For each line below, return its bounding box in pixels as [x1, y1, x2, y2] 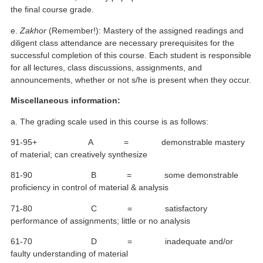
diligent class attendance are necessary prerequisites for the [11, 38, 235, 48]
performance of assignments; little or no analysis [11, 215, 191, 225]
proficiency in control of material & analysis [11, 183, 169, 193]
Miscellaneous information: [11, 96, 121, 106]
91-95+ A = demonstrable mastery [11, 137, 245, 147]
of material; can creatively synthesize [11, 149, 148, 159]
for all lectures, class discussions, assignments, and [11, 62, 203, 72]
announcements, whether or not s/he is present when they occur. [11, 75, 252, 85]
